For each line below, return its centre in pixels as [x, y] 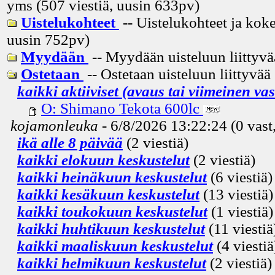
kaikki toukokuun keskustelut [112, 211]
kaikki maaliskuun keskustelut [115, 246]
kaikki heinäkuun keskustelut [112, 177]
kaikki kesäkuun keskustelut [108, 194]
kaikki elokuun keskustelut [103, 160]
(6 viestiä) [240, 177]
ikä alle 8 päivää [70, 142]
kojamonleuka [54, 125]
